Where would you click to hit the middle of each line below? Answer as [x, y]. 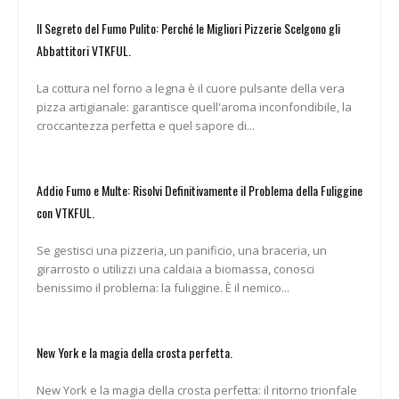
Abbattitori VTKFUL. [84, 50]
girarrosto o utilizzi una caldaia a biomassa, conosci [175, 269]
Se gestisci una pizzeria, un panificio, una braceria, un [182, 250]
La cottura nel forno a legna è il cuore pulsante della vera [191, 88]
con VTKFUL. [65, 212]
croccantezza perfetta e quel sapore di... [146, 125]
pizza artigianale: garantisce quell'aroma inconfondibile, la [194, 106]
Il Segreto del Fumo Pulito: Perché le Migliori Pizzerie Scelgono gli [188, 28]
